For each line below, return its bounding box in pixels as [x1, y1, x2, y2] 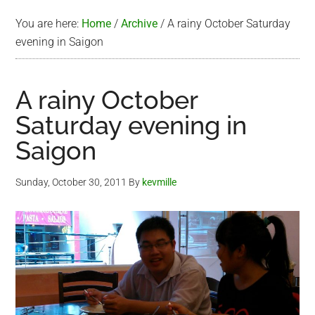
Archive [121, 17, 158, 30]
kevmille [142, 176, 177, 188]
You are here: [15, 17, 82, 30]
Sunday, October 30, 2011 [15, 176, 127, 188]
